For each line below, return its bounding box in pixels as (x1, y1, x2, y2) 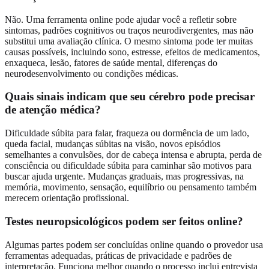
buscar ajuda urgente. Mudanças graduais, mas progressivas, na (5, 171, 244, 182)
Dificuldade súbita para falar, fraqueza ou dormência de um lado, (5, 128, 249, 139)
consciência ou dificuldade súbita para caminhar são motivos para (5, 160, 252, 171)
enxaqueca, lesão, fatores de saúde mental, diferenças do (5, 57, 217, 68)
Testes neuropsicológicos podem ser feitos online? (5, 214, 243, 228)
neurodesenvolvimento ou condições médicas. (5, 68, 178, 79)
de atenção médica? (5, 103, 101, 116)
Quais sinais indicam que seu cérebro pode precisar (5, 90, 255, 103)
